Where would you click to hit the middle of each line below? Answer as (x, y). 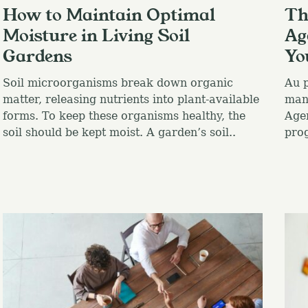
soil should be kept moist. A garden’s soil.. (119, 133)
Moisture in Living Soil (96, 36)
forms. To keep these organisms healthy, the (124, 116)
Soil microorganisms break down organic (118, 83)
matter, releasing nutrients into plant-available (131, 100)
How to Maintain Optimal (109, 15)
